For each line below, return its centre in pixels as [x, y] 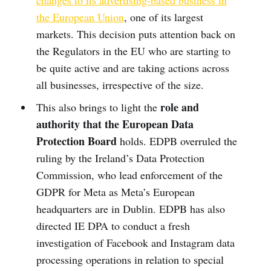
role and [179, 107]
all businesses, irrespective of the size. [120, 85]
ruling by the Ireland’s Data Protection [120, 158]
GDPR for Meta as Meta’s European [115, 192]
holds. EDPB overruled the [177, 141]
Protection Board [76, 141]
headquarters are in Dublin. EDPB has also [130, 209]
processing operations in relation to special [130, 260]
